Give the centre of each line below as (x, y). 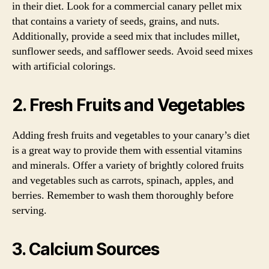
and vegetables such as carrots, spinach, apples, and (123, 180)
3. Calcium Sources (86, 249)
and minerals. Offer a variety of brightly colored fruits (128, 165)
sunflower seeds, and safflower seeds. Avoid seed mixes (132, 51)
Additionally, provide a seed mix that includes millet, (126, 36)
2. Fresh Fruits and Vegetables (128, 105)
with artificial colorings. (64, 66)
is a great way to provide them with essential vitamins (127, 150)
